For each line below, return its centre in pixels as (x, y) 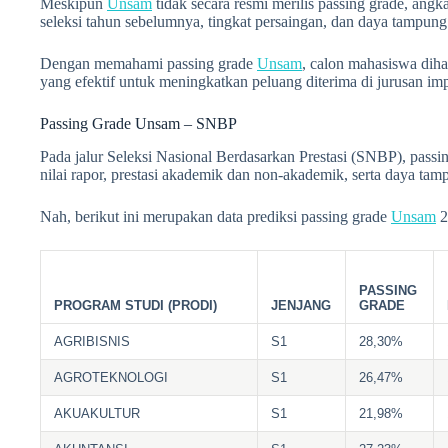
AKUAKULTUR (97, 413)
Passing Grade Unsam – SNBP (138, 123)
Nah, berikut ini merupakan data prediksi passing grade (215, 216)
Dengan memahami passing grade (148, 63)
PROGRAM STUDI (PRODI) (136, 305)
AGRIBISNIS (92, 341)
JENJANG (301, 305)
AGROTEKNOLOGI (111, 377)
